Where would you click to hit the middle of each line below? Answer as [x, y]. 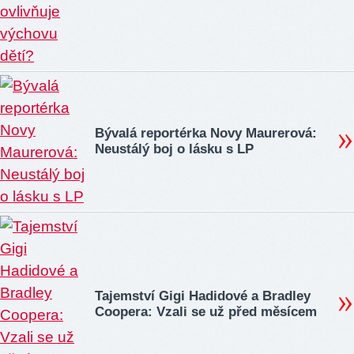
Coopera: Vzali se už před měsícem [206, 312]
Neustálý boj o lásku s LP [174, 149]
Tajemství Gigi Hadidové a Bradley [203, 296]
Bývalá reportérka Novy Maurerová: [206, 134]
